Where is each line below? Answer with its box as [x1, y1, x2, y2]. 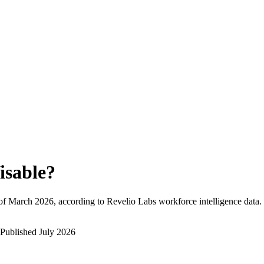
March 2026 [8, 196, 54, 206]
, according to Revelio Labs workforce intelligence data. [54, 196, 262, 206]
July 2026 [39, 226, 75, 237]
